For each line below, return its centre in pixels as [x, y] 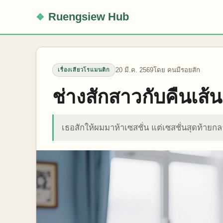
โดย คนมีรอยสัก [177, 70]
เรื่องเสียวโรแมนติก [84, 70]
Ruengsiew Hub [88, 17]
